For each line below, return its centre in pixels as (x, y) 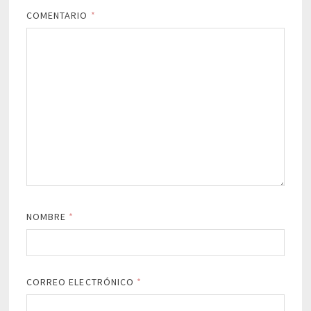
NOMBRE (48, 217)
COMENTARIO (58, 16)
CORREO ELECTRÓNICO (82, 282)
